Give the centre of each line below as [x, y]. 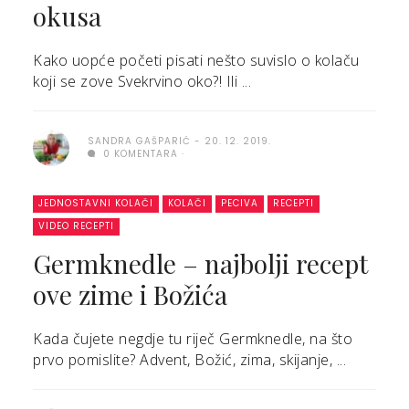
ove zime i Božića [130, 294]
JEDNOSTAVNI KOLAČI [96, 203]
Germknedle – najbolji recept [200, 263]
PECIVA [240, 203]
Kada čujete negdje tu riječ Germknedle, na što [193, 339]
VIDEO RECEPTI [76, 226]
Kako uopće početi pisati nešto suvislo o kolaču [196, 60]
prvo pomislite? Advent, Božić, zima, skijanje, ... [189, 360]
